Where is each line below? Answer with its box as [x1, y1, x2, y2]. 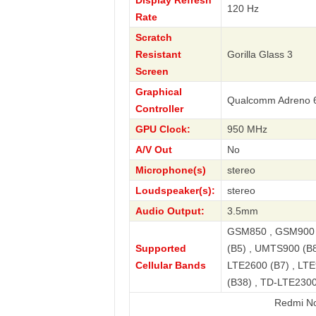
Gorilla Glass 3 [226, 49, 293, 60]
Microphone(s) [135, 164, 206, 176]
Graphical [135, 86, 182, 97]
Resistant [135, 49, 181, 60]
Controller [135, 103, 183, 114]
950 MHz [226, 123, 267, 135]
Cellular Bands [135, 260, 206, 271]
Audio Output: [135, 205, 205, 217]
